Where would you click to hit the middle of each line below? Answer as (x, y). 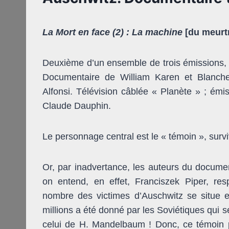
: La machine (154, 32)
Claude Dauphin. (77, 106)
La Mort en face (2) (84, 32)
